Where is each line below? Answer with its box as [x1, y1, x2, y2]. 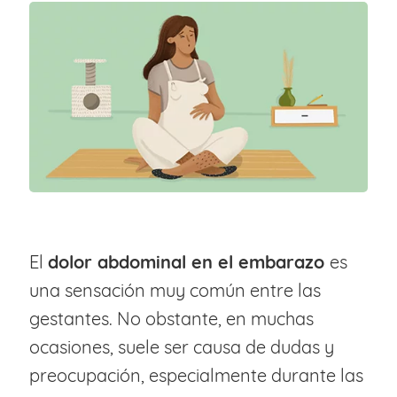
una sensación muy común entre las [28, 279, 321, 302]
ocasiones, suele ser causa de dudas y [28, 336, 334, 359]
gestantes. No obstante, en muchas [28, 307, 314, 331]
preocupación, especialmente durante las [28, 364, 363, 387]
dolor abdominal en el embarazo [47, 251, 330, 274]
